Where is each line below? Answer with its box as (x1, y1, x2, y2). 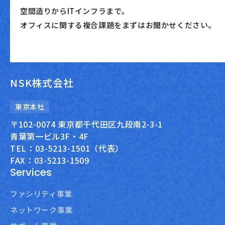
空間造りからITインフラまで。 (20, 6, 129, 16)
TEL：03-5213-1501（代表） (10, 142, 124, 154)
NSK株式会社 (10, 75, 74, 90)
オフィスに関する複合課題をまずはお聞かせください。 (20, 20, 216, 30)
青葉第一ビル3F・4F (10, 130, 89, 142)
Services (10, 165, 52, 179)
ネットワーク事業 (10, 204, 73, 215)
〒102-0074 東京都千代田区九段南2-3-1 (10, 118, 163, 130)
